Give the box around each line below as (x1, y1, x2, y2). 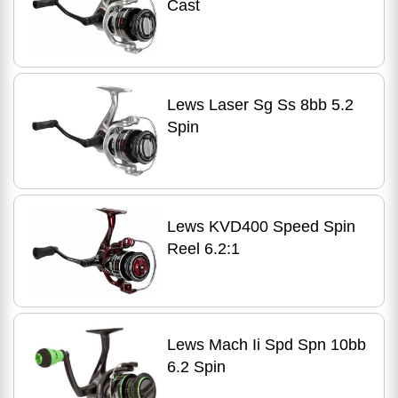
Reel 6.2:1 (166, 239, 240, 258)
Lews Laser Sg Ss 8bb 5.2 (166, 96, 354, 115)
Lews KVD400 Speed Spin (166, 217, 355, 235)
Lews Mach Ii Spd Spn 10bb (166, 335, 366, 354)
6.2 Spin (166, 357, 226, 376)
